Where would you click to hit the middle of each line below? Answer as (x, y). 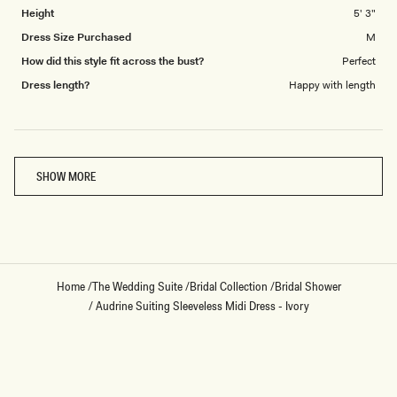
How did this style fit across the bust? (113, 62)
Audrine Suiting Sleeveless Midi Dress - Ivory (202, 306)
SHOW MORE (66, 177)
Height (38, 14)
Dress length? (55, 86)
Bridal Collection (228, 287)
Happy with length (332, 86)
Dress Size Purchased (76, 38)
